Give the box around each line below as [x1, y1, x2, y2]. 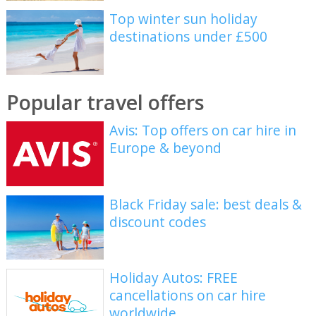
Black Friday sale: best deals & [109, 194, 303, 214]
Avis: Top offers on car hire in [109, 120, 297, 140]
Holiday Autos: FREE [109, 268, 238, 288]
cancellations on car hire [109, 286, 267, 305]
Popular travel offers [6, 88, 205, 116]
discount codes [109, 212, 207, 231]
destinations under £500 [109, 27, 268, 47]
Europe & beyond [109, 138, 222, 157]
